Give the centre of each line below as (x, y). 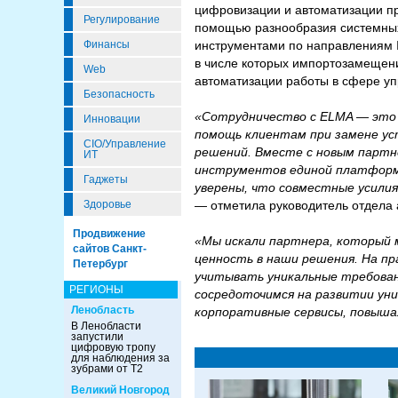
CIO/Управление (125, 144)
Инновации (112, 119)
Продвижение (109, 234)
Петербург (100, 264)
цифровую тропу (113, 347)
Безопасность (119, 94)
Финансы (107, 44)
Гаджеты (106, 179)
